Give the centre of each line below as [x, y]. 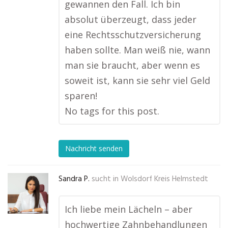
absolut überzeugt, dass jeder [131, 19]
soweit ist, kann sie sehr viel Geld [137, 80]
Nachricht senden [94, 149]
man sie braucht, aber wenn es [132, 65]
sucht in [105, 179]
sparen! [81, 96]
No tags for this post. [112, 111]
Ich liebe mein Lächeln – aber [129, 209]
